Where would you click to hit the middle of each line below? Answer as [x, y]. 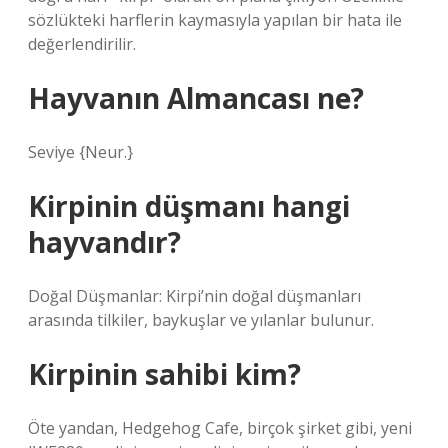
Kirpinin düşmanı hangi [189, 206]
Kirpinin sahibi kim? [164, 374]
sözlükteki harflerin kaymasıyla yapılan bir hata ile [215, 20]
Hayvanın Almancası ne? [196, 98]
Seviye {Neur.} [80, 152]
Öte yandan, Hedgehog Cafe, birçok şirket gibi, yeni [220, 428]
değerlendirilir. [82, 44]
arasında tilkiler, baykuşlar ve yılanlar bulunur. [201, 320]
